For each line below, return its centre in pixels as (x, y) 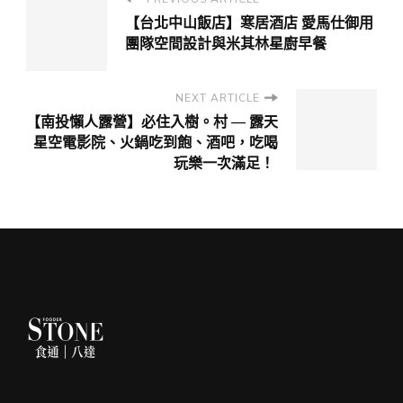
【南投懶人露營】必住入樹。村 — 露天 (152, 122)
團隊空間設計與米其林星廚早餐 (226, 44)
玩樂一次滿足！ (226, 163)
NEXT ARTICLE (218, 98)
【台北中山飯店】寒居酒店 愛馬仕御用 (249, 23)
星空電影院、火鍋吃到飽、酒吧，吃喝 (156, 143)
